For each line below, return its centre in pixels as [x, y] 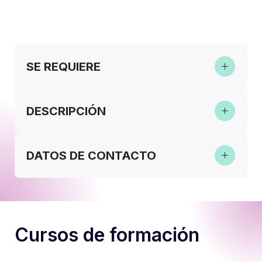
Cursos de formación [107, 235]
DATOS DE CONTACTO [91, 155]
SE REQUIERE [63, 66]
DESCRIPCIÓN [66, 111]
